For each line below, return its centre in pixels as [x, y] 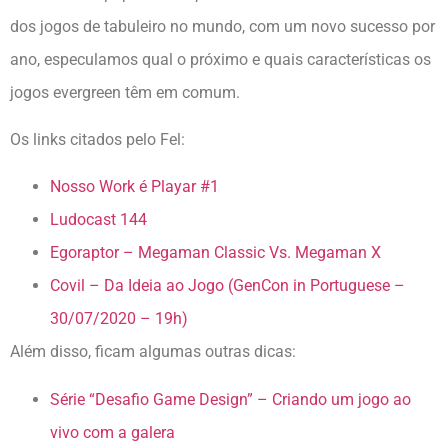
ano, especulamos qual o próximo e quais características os [220, 59]
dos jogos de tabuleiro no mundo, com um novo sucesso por [222, 26]
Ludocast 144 [98, 220]
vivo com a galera [112, 432]
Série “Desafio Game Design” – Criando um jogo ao [230, 399]
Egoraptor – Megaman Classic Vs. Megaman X [215, 253]
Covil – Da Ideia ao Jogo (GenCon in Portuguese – [227, 286]
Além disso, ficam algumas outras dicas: [153, 352]
